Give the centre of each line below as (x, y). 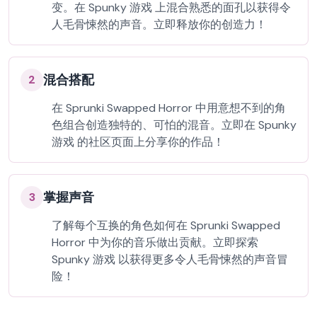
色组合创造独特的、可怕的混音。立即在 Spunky (174, 125)
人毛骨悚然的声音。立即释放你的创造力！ (159, 24)
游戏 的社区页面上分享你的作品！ (138, 142)
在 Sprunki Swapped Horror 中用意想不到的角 (169, 108)
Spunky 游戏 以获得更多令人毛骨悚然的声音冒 (170, 259)
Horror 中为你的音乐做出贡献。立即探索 (155, 242)
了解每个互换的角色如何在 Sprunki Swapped (166, 225)
